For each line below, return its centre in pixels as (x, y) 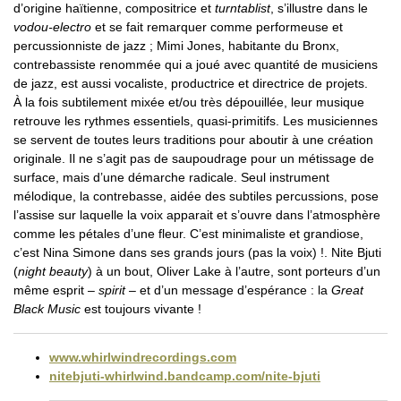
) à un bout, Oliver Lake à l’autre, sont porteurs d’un (234, 272)
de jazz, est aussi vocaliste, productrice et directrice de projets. (191, 84)
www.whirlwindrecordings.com (143, 358)
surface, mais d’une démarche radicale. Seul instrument (171, 178)
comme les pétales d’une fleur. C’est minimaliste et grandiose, (188, 234)
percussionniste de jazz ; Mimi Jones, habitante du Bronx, (176, 46)
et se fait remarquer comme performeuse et (217, 27)
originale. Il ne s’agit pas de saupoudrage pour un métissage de (194, 159)
